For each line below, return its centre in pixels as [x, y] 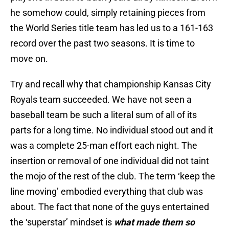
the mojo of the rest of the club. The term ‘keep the [113, 176]
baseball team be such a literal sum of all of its [104, 115]
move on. [29, 59]
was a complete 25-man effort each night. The [104, 146]
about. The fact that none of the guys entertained [110, 207]
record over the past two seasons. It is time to [102, 43]
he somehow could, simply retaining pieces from [108, 13]
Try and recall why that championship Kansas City [111, 84]
